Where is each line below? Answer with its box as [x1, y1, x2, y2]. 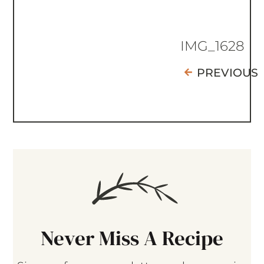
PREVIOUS [196, 66, 258, 80]
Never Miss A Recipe [41, 224, 223, 253]
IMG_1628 [180, 38, 245, 55]
